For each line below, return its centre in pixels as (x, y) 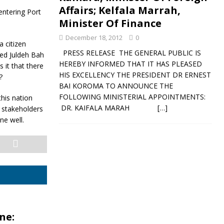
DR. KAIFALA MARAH (108, 108)
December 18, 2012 (94, 38)
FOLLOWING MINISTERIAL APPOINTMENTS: (132, 97)
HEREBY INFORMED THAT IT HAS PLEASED (130, 64)
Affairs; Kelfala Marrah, (119, 10)
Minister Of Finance (110, 23)
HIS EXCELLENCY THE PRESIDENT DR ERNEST (135, 75)
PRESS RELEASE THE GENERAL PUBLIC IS (130, 53)
